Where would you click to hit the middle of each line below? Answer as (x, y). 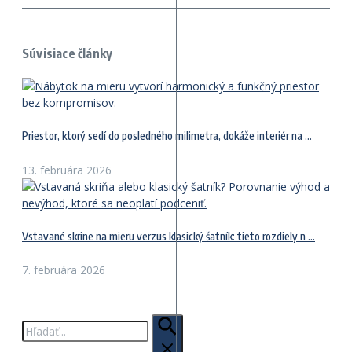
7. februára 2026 (64, 270)
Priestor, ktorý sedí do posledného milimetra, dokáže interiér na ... (167, 136)
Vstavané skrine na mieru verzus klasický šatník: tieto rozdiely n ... (169, 236)
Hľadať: (39, 322)
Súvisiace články (68, 53)
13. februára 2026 (67, 170)
